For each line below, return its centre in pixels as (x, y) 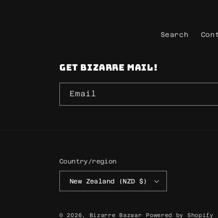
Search (174, 35)
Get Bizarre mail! (109, 67)
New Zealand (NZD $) (109, 181)
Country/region (88, 161)
